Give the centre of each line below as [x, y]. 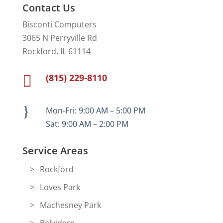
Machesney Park [70, 205]
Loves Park [60, 187]
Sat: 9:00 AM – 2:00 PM [87, 124]
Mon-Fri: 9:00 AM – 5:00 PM [95, 111]
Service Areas [55, 151]
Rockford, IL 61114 [56, 51]
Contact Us [49, 8]
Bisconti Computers [59, 24]
